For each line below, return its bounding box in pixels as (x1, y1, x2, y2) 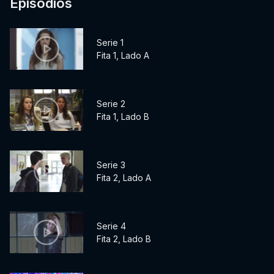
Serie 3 (97, 160, 125, 171)
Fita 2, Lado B (97, 234, 151, 245)
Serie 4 (97, 221, 126, 232)
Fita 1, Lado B (97, 111, 149, 122)
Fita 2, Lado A (97, 172, 151, 183)
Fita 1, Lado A (97, 50, 149, 61)
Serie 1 (97, 37, 124, 48)
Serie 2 (97, 98, 125, 109)
